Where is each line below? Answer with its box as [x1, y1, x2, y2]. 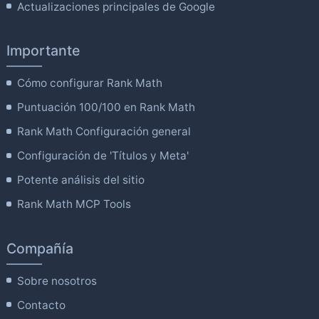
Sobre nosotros [17, 273, 98, 288]
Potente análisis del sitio [17, 173, 145, 187]
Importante [6, 42, 80, 60]
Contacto [17, 298, 66, 312]
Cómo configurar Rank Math [17, 76, 163, 90]
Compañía [6, 239, 73, 257]
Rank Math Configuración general [17, 125, 192, 139]
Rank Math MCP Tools [17, 197, 132, 211]
